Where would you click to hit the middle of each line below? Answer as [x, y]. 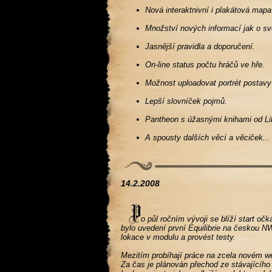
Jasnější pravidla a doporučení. [200, 46]
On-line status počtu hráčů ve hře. [205, 65]
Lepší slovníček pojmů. [186, 101]
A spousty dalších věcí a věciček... [208, 138]
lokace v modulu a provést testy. [178, 237]
